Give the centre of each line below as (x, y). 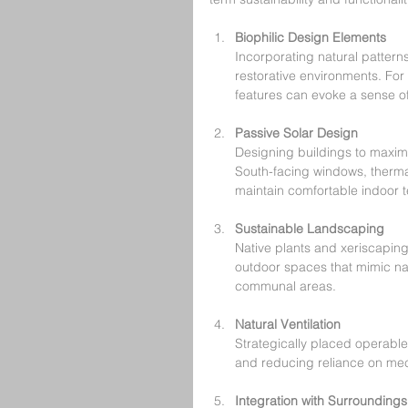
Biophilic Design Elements (311, 37)
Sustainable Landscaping (310, 228)
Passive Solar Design (296, 133)
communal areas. (286, 286)
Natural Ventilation (288, 324)
